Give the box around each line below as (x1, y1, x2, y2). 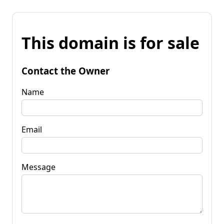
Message (21, 161, 55, 172)
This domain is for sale (21, 32, 199, 54)
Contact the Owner (21, 64, 109, 77)
